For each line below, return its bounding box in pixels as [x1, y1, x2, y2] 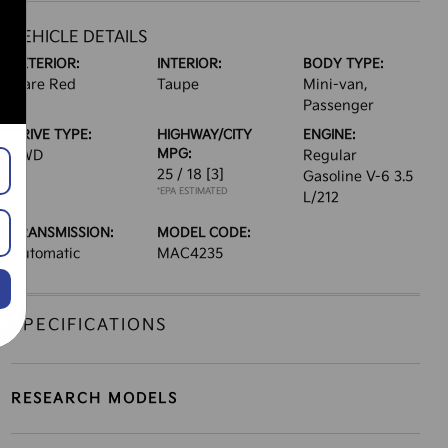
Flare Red [10, 76, 76, 93]
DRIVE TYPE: [10, 127, 92, 143]
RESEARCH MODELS [10, 390, 178, 407]
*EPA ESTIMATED [156, 186, 228, 197]
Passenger [303, 97, 375, 114]
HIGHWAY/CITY [156, 127, 252, 143]
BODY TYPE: [303, 56, 385, 72]
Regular [303, 147, 358, 164]
